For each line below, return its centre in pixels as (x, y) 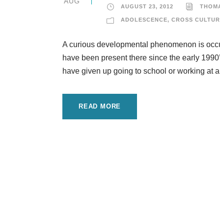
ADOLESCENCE (144, 20)
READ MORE (100, 106)
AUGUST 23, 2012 (147, 6)
